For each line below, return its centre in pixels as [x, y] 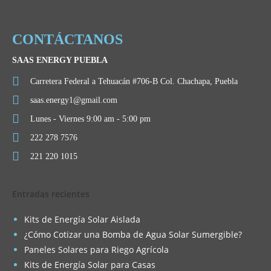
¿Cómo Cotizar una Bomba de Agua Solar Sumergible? [133, 234]
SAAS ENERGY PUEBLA [60, 60]
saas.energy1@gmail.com [74, 100]
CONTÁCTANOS [67, 39]
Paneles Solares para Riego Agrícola [96, 249]
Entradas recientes [51, 194]
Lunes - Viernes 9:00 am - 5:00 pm [90, 119]
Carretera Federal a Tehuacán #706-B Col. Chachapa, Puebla [134, 81]
